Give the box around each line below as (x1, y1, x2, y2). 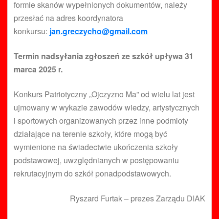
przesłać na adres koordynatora (14, 12, 123, 24)
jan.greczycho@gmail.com (49, 25, 148, 37)
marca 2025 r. (14, 64, 63, 75)
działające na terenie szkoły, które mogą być (14, 128, 167, 140)
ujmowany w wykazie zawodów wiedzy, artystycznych (14, 102, 199, 113)
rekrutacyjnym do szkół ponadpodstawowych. (14, 168, 171, 179)
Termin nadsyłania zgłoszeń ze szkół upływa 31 (14, 50, 194, 62)
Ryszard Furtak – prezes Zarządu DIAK (70, 193, 205, 204)
